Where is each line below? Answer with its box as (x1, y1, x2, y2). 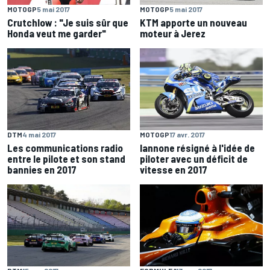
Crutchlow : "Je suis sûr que (7, 16, 128, 29)
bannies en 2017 (7, 163, 77, 175)
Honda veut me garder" (7, 27, 106, 40)
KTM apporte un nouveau (140, 16, 247, 29)
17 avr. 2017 (169, 130, 205, 139)
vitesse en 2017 (140, 163, 207, 175)
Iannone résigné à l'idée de (140, 141, 255, 154)
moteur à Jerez (140, 27, 206, 40)
